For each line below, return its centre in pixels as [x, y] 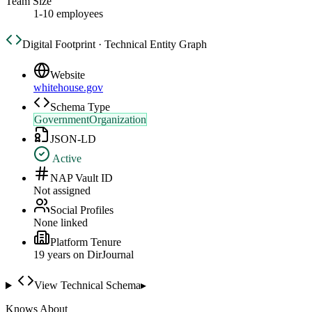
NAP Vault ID [81, 178]
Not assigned [62, 191]
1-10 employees [68, 14]
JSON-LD [73, 139]
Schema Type [80, 107]
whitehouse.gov [68, 88]
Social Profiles [82, 210]
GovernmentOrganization [90, 120]
